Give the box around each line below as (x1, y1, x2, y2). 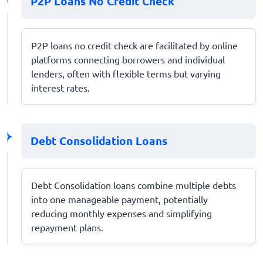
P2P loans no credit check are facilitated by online (31, 39, 238, 51)
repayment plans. (31, 221, 103, 233)
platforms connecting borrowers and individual (31, 53, 225, 65)
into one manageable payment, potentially (31, 193, 208, 205)
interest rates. (31, 81, 90, 93)
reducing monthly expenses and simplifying (31, 207, 212, 219)
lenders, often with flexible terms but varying (31, 67, 221, 79)
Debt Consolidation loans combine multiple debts (31, 178, 236, 191)
